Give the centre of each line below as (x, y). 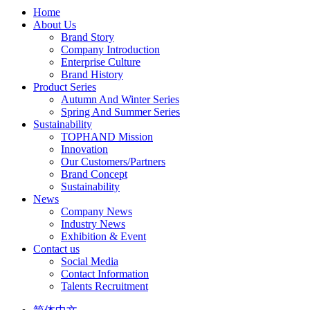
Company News (97, 211)
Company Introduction (110, 49)
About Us (55, 24)
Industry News (93, 224)
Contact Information (105, 273)
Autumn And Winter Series (120, 99)
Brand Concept (94, 174)
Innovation (84, 149)
